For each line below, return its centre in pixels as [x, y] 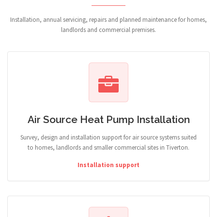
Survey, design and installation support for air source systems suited [108, 137]
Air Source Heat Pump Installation [108, 119]
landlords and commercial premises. [108, 30]
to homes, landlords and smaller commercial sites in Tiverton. [108, 147]
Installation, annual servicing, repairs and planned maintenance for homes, [108, 20]
